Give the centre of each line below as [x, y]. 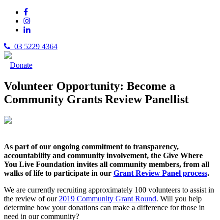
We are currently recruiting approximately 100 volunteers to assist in [109, 190]
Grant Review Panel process [160, 173]
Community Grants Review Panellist [96, 99]
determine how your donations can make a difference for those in [104, 207]
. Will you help [179, 198]
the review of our [31, 198]
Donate [21, 65]
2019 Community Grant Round [108, 198]
